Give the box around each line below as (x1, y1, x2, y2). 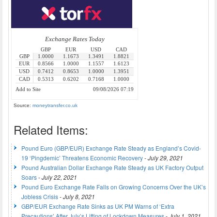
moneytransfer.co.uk (32, 102, 77, 108)
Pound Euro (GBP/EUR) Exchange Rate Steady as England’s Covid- (21, 143, 201, 152)
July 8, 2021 (63, 192, 95, 201)
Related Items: (14, 121, 88, 138)
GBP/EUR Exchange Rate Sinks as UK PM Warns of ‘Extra (21, 201, 174, 210)
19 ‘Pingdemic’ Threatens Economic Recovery (21, 153, 143, 162)
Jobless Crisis (21, 192, 58, 201)
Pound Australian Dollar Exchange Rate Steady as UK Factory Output (21, 163, 203, 171)
